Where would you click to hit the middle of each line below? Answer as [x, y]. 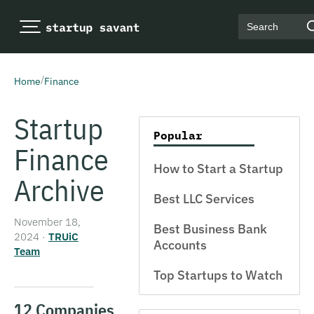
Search [255, 33]
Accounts [180, 245]
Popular [178, 135]
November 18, [47, 222]
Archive [59, 190]
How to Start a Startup [218, 169]
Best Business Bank [210, 229]
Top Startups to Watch [218, 275]
